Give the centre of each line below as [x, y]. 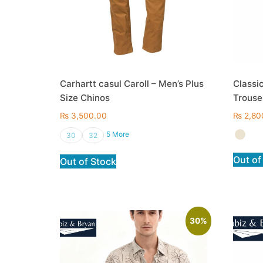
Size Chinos [85, 98]
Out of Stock [88, 161]
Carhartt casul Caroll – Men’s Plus [132, 84]
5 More [118, 134]
